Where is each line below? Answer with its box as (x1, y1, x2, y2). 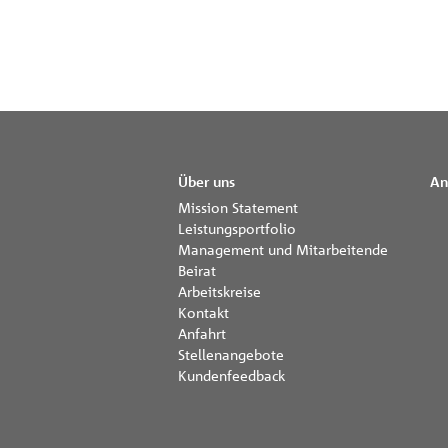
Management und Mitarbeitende (178, 240, 388, 258)
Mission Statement (178, 198, 298, 216)
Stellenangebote (178, 345, 284, 363)
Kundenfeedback (178, 366, 285, 384)
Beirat (178, 261, 216, 279)
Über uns (178, 173, 235, 190)
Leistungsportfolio (178, 219, 296, 237)
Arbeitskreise (178, 282, 261, 300)
